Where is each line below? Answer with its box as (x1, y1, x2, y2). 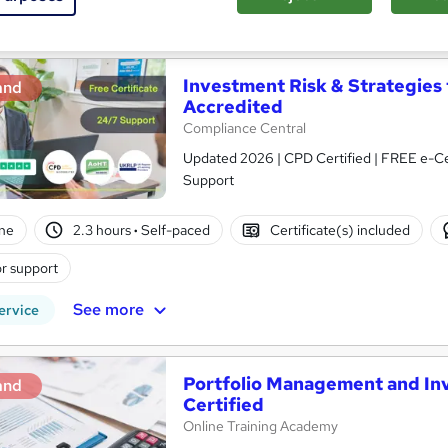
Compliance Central (183, 119, 306, 137)
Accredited (183, 95, 283, 118)
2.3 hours (73, 220, 135, 239)
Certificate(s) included (269, 220, 410, 239)
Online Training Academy (183, 417, 338, 435)
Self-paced (138, 220, 211, 239)
